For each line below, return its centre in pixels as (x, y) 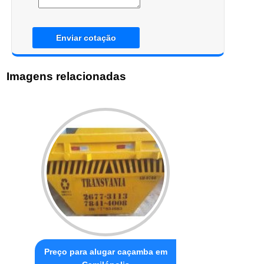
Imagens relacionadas (67, 77)
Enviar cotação (86, 38)
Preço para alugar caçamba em (105, 251)
